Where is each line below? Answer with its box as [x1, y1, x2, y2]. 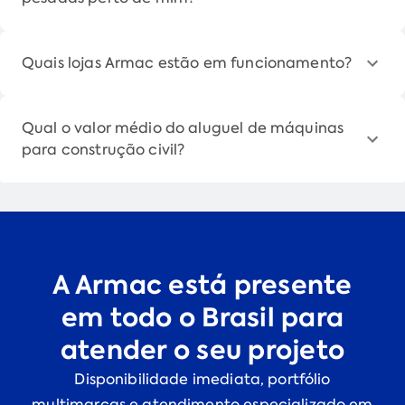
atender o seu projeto [60, 332, 345, 368]
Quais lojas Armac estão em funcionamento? [22, 52, 353, 72]
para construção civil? [22, 139, 185, 159]
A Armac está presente [52, 267, 353, 303]
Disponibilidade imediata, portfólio [74, 369, 331, 389]
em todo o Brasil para [61, 299, 344, 335]
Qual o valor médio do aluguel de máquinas [22, 118, 344, 137]
